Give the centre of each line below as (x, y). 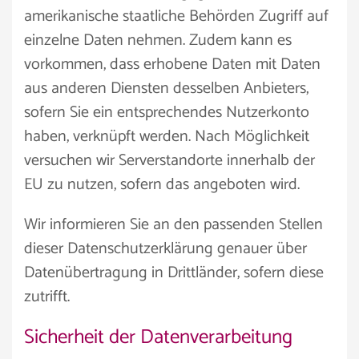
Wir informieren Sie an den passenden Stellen (173, 225)
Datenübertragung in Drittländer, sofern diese (174, 273)
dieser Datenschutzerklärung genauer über (165, 249)
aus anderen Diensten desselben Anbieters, (166, 89)
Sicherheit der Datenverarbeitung (158, 337)
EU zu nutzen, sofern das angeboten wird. (162, 185)
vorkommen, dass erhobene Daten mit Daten (172, 65)
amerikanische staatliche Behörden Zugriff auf (176, 16)
